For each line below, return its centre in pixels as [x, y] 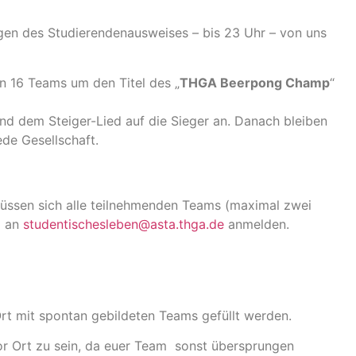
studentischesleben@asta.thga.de [124, 224]
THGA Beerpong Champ [255, 82]
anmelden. [257, 224]
